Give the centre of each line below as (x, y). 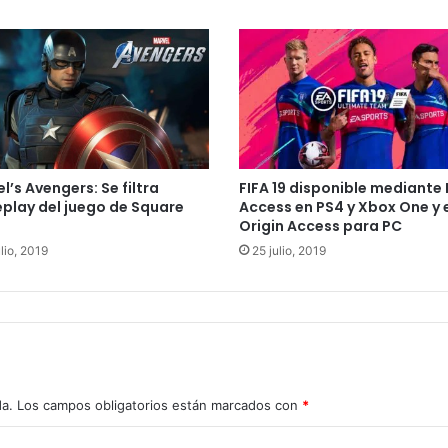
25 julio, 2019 (289, 251)
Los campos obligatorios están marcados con (159, 405)
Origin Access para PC (320, 226)
